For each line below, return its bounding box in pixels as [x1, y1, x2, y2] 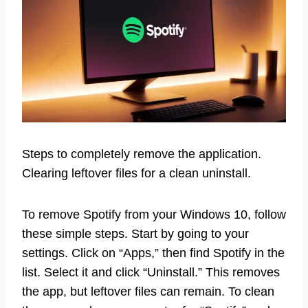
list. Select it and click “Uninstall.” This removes [22, 265, 280, 279]
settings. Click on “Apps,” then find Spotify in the [22, 245, 285, 260]
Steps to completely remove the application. [22, 146, 261, 161]
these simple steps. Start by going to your [22, 226, 249, 241]
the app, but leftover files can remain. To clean [22, 284, 274, 298]
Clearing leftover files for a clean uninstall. [22, 166, 251, 180]
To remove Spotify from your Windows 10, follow [22, 207, 286, 221]
